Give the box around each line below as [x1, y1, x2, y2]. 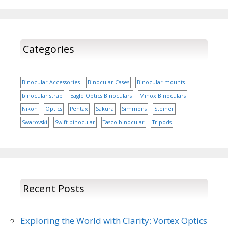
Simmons [122, 105, 147, 113]
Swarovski [22, 119, 47, 126]
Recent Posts [23, 182, 84, 196]
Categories [23, 42, 74, 56]
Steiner [154, 105, 174, 113]
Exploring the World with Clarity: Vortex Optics [20, 215, 207, 227]
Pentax [70, 105, 88, 113]
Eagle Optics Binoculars [70, 92, 132, 100]
